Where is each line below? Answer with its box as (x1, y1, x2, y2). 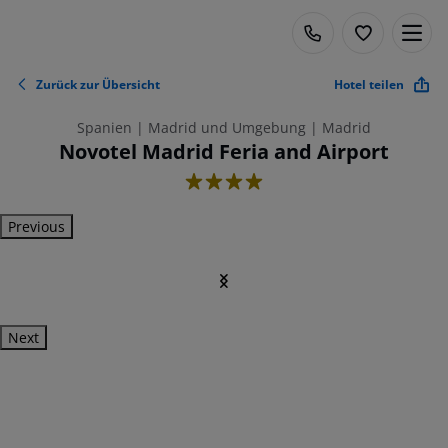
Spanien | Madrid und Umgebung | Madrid (77, 118, 371, 137)
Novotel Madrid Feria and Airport (59, 138, 389, 165)
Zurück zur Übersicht (36, 75, 160, 93)
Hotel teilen (334, 75, 404, 93)
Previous (8, 217, 65, 236)
